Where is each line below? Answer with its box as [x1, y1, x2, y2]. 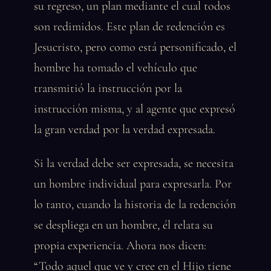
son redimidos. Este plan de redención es [34, 19, 225, 34]
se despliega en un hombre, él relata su [34, 218, 213, 232]
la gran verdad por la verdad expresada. [34, 122, 215, 137]
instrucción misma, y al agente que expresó [34, 102, 235, 116]
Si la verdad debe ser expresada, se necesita [34, 156, 233, 171]
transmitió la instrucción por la [34, 81, 182, 96]
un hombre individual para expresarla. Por [34, 177, 232, 191]
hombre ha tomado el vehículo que [34, 60, 197, 75]
